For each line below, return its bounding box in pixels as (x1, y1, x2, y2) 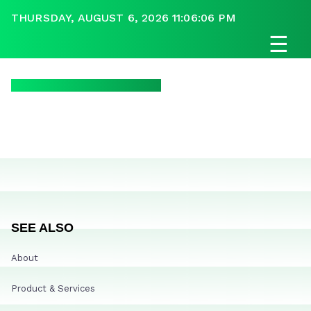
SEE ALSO (11, 220, 74, 235)
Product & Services (11, 283, 95, 294)
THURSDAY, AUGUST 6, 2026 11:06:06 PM (11, 11, 236, 24)
